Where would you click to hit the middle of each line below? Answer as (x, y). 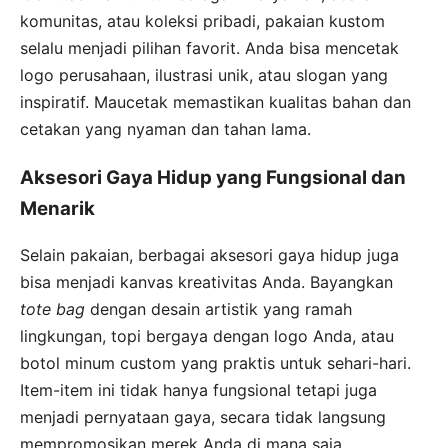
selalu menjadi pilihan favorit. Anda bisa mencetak (209, 47)
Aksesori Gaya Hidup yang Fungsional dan (213, 177)
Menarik (57, 208)
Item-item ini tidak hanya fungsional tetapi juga (198, 390)
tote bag (52, 309)
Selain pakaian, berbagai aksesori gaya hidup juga (209, 255)
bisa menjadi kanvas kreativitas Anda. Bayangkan (206, 282)
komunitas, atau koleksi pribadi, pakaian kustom (202, 20)
